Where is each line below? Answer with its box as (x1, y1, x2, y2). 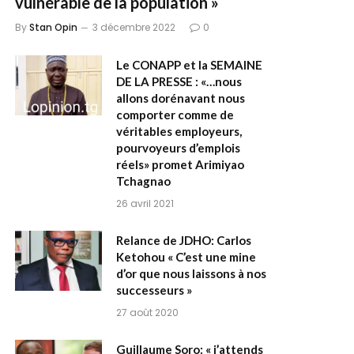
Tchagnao (116, 174, 171, 189)
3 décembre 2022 (92, 21, 175, 35)
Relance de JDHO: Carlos (116, 233, 251, 248)
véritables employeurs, (116, 124, 242, 139)
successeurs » (116, 283, 192, 298)
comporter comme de (116, 107, 234, 122)
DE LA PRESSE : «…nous (116, 74, 242, 89)
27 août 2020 (116, 306, 179, 320)
